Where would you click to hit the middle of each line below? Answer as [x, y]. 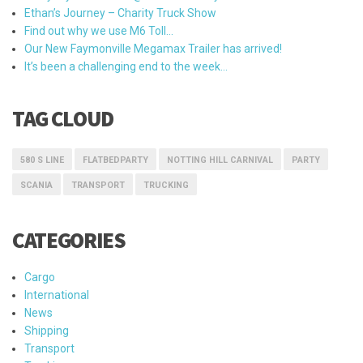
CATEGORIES [69, 239]
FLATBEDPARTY [115, 160]
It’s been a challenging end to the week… [126, 66]
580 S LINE [42, 160]
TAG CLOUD [63, 118]
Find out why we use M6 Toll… [99, 30]
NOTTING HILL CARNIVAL [220, 160]
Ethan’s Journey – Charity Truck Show [120, 13]
